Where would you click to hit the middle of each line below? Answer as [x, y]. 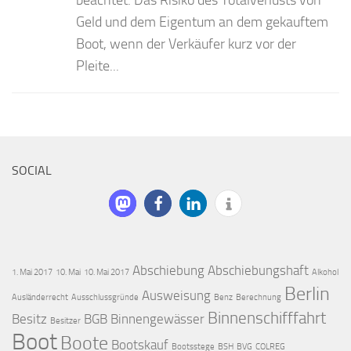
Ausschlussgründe [105, 297]
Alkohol [325, 272]
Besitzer [65, 320]
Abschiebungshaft [258, 270]
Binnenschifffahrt [267, 318]
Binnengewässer [157, 318]
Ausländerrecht [40, 297]
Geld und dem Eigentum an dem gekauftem [202, 22]
